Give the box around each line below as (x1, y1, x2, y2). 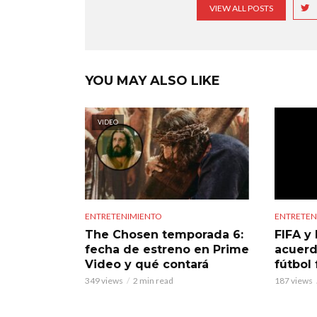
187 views (274, 275, 313, 287)
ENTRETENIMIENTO (85, 211, 162, 222)
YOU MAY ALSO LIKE (85, 73, 220, 88)
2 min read (133, 275, 173, 287)
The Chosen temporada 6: (85, 228, 243, 242)
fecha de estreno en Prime (85, 243, 249, 257)
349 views (85, 275, 123, 287)
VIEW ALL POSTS (209, 3, 273, 13)
